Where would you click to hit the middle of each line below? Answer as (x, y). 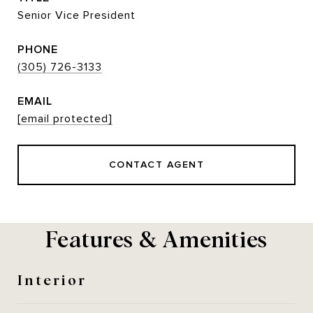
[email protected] (65, 119)
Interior (52, 279)
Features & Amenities (156, 238)
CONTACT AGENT (156, 165)
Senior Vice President (77, 15)
